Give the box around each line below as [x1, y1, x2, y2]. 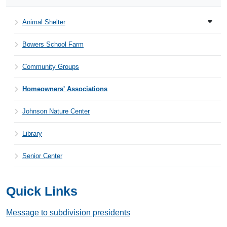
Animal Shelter [22, 18, 65, 26]
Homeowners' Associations [22, 85, 107, 93]
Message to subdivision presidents [6, 208, 130, 217]
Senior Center [22, 152, 62, 160]
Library [22, 130, 42, 137]
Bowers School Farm [22, 41, 84, 48]
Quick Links [6, 184, 78, 198]
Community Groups [22, 63, 79, 70]
